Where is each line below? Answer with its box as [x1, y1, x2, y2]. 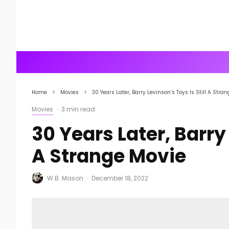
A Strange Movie [32, 143, 186, 169]
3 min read [61, 105, 95, 113]
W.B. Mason [47, 173, 83, 182]
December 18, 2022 [91, 173, 148, 182]
